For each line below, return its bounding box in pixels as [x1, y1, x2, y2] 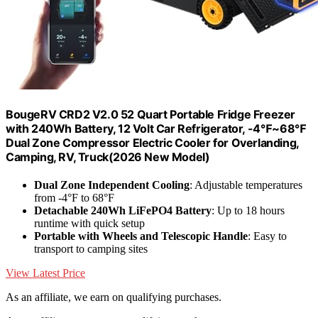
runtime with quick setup [34, 217, 145, 230]
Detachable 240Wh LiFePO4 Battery [34, 204, 212, 217]
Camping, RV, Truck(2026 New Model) [6, 150, 210, 164]
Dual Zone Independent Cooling [34, 179, 190, 192]
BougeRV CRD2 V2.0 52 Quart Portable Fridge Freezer [6, 107, 296, 121]
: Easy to [248, 230, 287, 243]
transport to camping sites [34, 243, 148, 256]
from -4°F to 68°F [34, 192, 114, 204]
